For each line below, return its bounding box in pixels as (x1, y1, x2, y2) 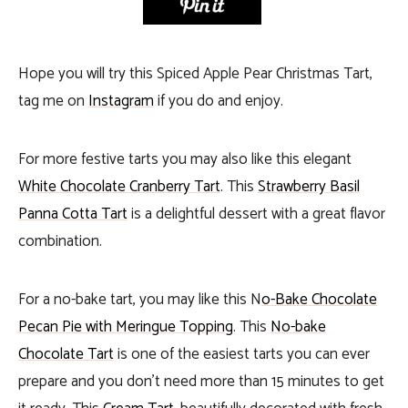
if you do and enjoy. (154, 87, 283, 114)
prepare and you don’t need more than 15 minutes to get (18, 368, 384, 394)
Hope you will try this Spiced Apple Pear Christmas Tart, (18, 60, 372, 87)
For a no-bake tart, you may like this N (18, 286, 261, 312)
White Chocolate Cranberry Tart (18, 173, 220, 199)
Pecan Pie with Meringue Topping (18, 313, 233, 340)
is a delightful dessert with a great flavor (127, 200, 385, 227)
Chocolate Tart (18, 341, 114, 367)
